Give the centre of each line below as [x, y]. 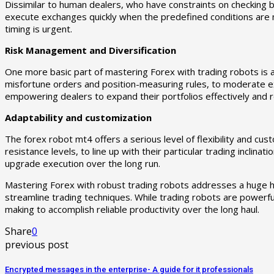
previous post [37, 244]
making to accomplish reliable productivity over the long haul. [132, 209]
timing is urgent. [39, 28]
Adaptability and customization [78, 117]
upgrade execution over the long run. [83, 163]
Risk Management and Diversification [91, 50]
